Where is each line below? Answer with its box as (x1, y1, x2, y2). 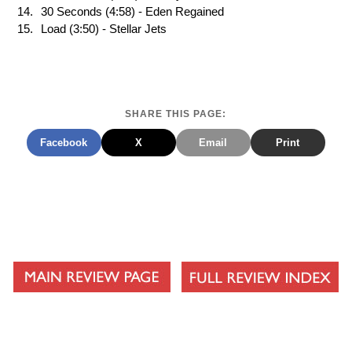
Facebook (40, 137, 88, 149)
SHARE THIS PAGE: (125, 108, 227, 120)
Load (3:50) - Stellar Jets (41, 23, 167, 36)
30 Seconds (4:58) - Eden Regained (41, 5, 224, 19)
